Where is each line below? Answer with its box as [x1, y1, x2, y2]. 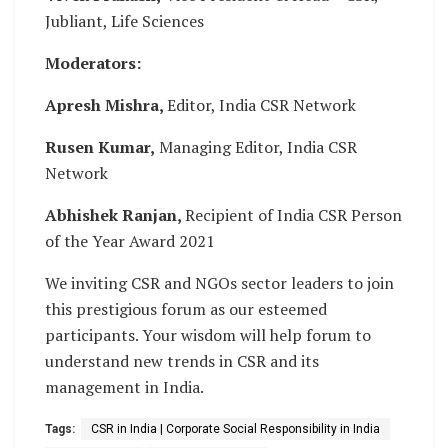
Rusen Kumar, [45, 136, 155, 159]
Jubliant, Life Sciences [45, 10, 204, 33]
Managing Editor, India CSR [155, 136, 357, 159]
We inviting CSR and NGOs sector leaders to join [45, 272, 394, 295]
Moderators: [45, 52, 141, 75]
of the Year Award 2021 [45, 230, 215, 253]
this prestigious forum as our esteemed [45, 298, 327, 321]
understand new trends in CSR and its [45, 350, 319, 373]
